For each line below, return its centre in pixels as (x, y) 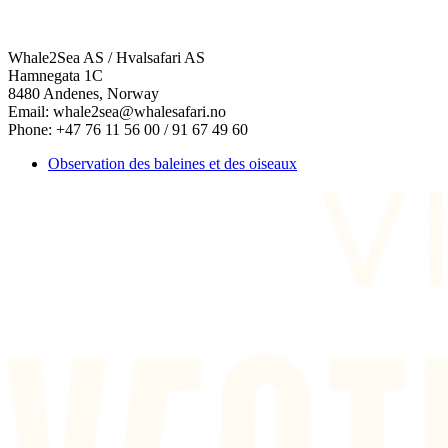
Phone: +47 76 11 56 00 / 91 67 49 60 (128, 130)
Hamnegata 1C (55, 76)
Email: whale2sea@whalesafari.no (117, 112)
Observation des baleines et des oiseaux (172, 164)
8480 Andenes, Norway (83, 94)
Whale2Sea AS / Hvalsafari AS (106, 58)
